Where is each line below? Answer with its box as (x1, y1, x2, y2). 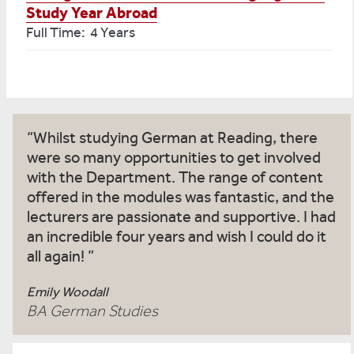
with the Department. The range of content (27, 168, 323, 186)
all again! (27, 247, 88, 265)
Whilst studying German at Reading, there (33, 129, 318, 147)
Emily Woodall (27, 284, 108, 300)
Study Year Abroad (26, 3, 157, 22)
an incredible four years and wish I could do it (27, 228, 326, 246)
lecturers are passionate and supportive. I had (27, 208, 336, 226)
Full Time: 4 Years (26, 24, 135, 41)
